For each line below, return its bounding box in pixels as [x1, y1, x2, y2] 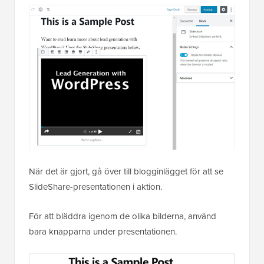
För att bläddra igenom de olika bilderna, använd [29, 209, 216, 222]
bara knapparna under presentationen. [29, 225, 177, 237]
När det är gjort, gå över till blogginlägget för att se [29, 164, 223, 177]
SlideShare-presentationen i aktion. [29, 180, 162, 193]
